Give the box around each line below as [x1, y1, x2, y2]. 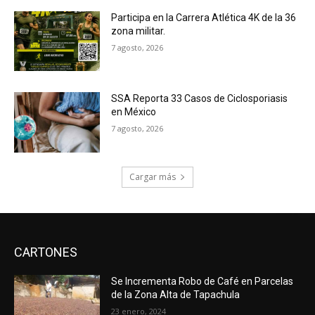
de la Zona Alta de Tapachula [111, 288, 240, 300]
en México [111, 106, 157, 118]
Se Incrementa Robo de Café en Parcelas [111, 275, 294, 287]
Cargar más [129, 170, 176, 183]
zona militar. [111, 25, 166, 37]
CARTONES [14, 244, 77, 259]
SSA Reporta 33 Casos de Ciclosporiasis [111, 93, 288, 105]
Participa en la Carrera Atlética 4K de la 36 [111, 11, 297, 23]
